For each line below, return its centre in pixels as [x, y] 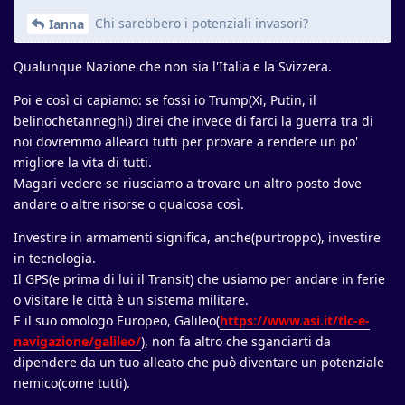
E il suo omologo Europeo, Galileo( [117, 321]
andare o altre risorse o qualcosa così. [129, 204]
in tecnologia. [55, 259]
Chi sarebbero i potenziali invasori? [200, 23]
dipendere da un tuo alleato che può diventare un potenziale [199, 363]
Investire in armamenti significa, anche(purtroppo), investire [197, 238]
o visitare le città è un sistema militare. [131, 300]
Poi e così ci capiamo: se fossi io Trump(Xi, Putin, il [165, 100]
